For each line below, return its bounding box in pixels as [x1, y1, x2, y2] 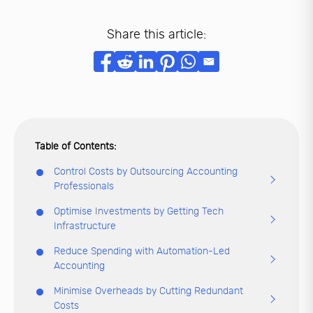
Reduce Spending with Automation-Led [54, 245, 230, 257]
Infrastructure [54, 219, 116, 232]
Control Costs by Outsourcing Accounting [54, 165, 238, 177]
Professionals [54, 180, 114, 192]
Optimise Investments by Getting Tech [54, 205, 224, 217]
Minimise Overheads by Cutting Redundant [54, 284, 243, 297]
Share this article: [107, 26, 206, 42]
